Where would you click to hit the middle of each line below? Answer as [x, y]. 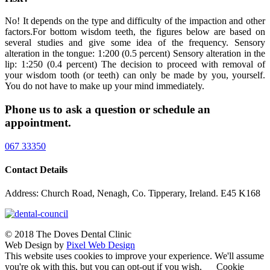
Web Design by [36, 245]
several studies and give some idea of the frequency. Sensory [135, 43]
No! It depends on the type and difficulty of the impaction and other [135, 21]
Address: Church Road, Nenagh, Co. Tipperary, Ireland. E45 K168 [133, 193]
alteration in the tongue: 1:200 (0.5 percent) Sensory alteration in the [135, 54]
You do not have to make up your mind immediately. [105, 86]
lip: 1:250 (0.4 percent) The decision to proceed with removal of [135, 64]
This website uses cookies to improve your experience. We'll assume [134, 256]
